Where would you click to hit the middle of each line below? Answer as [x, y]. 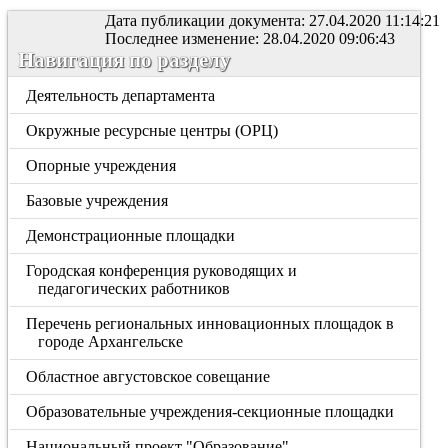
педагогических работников [133, 288]
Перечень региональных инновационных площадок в [210, 323]
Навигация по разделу [124, 59]
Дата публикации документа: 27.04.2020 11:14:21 [272, 20]
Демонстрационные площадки [131, 235]
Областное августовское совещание [148, 376]
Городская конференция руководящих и [162, 270]
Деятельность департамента [121, 95]
